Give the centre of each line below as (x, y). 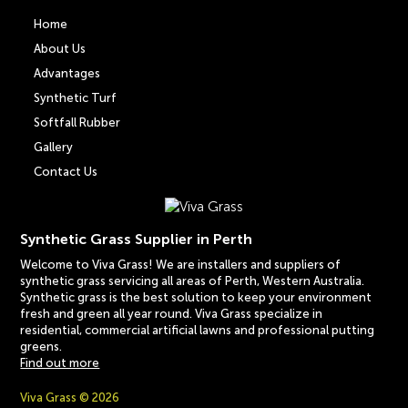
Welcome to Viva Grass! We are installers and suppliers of (181, 264)
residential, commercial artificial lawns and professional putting (198, 330)
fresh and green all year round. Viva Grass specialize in (172, 313)
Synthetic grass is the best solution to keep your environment (196, 297)
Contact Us (66, 171)
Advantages (67, 73)
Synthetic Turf (76, 97)
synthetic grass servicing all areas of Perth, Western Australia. (193, 280)
